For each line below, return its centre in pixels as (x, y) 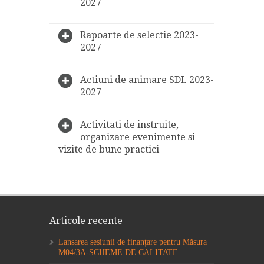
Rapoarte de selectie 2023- (139, 35)
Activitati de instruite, (129, 124)
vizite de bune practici (109, 149)
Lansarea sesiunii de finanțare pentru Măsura (133, 242)
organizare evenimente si (138, 137)
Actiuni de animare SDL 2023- (147, 80)
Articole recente (86, 220)
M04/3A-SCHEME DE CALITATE (118, 252)
